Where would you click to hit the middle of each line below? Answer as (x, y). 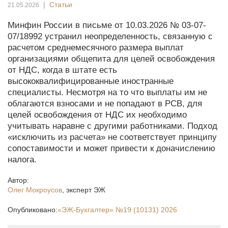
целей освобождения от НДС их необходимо (97, 115)
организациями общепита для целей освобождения (111, 59)
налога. (22, 160)
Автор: (18, 180)
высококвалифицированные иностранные (91, 81)
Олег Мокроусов (35, 190)
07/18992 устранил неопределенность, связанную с (110, 36)
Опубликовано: (33, 210)
